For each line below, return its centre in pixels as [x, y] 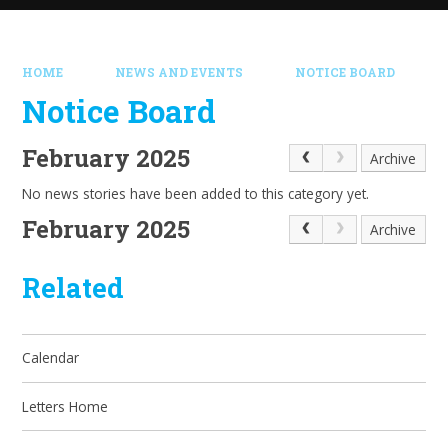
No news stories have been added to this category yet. [196, 193]
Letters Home [65, 406]
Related [73, 287]
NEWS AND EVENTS [179, 72]
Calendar [51, 358]
